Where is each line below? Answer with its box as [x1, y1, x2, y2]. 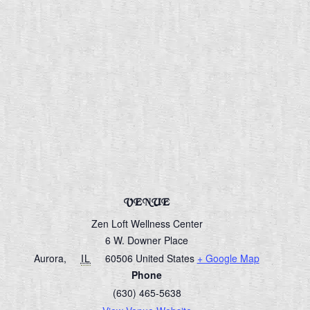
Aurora [34, 251, 64, 266]
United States [135, 251, 194, 266]
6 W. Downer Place [105, 233, 188, 248]
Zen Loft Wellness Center [91, 217, 203, 231]
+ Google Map [197, 251, 259, 266]
